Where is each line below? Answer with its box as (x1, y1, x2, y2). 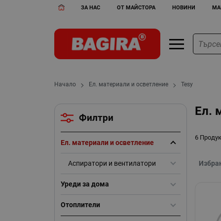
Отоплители (60, 201, 100, 209)
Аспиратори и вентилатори (68, 159, 156, 167)
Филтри (79, 112, 114, 124)
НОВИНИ (172, 4, 195, 11)
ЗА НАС (81, 4, 101, 11)
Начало (54, 81, 76, 88)
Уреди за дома (60, 180, 109, 188)
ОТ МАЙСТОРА (117, 4, 156, 11)
